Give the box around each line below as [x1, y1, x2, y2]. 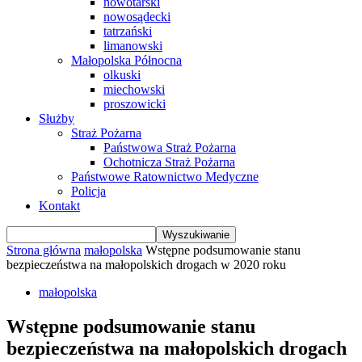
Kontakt [39, 199, 80, 213]
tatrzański [103, 24, 152, 38]
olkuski [103, 68, 141, 82]
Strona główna [6, 243, 81, 257]
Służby [39, 112, 74, 125]
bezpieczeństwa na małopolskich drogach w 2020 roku [6, 258, 286, 271]
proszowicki [103, 97, 166, 111]
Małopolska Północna [71, 53, 182, 67]
